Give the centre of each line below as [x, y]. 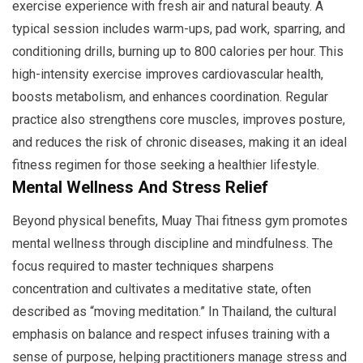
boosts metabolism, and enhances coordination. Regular [170, 97]
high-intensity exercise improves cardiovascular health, [168, 75]
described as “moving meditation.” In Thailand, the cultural [174, 312]
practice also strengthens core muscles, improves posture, [179, 120]
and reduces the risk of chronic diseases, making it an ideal [179, 143]
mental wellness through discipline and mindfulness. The [173, 244]
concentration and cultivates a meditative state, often [162, 289]
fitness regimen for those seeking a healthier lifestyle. [166, 165]
